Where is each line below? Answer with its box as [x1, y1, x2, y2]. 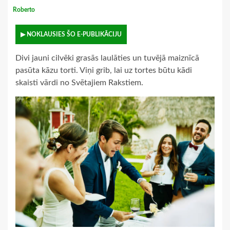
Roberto [13, 7, 36, 13]
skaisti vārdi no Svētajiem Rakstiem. [15, 79, 143, 87]
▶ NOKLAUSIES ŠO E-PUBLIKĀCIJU [21, 31, 122, 38]
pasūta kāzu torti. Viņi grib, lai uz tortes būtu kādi [15, 66, 192, 75]
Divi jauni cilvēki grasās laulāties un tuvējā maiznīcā [15, 54, 199, 63]
